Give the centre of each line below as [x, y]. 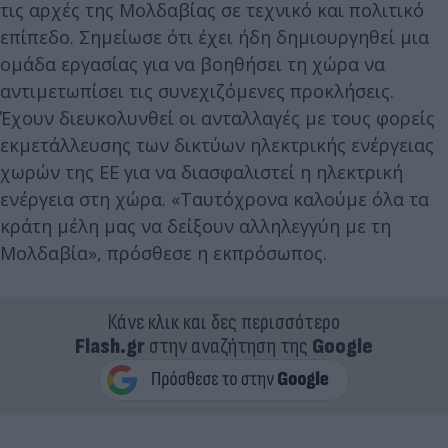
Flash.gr [110, 347]
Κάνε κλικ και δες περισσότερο [224, 323]
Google [342, 347]
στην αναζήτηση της [228, 347]
